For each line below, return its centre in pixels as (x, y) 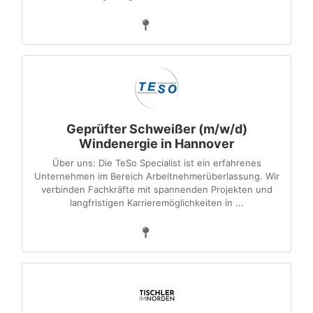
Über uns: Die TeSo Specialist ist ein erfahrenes (156, 163)
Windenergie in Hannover (156, 144)
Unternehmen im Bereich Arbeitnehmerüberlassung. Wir (156, 176)
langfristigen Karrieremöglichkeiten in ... (156, 203)
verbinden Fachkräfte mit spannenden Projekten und (156, 189)
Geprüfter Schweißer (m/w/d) (156, 129)
